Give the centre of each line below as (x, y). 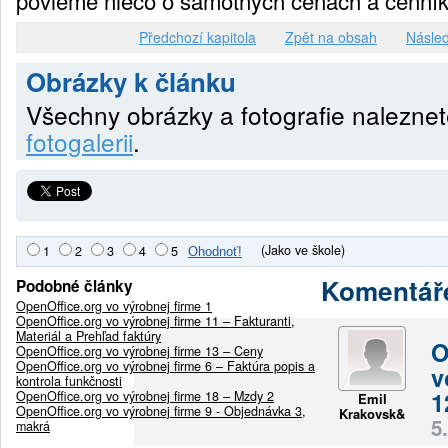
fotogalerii (79, 141)
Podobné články (74, 285)
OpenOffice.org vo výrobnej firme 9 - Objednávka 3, (161, 410)
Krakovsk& (372, 413)
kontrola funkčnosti (69, 380)
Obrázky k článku (131, 81)
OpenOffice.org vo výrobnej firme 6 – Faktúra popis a (165, 365)
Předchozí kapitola (197, 36)
